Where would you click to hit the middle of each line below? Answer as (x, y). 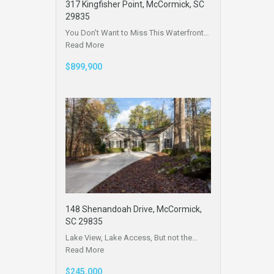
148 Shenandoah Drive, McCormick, (134, 209)
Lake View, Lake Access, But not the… (131, 238)
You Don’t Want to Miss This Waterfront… (137, 32)
